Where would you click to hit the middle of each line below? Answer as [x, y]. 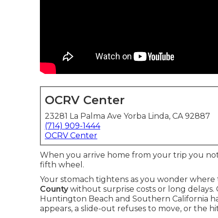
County [54, 189]
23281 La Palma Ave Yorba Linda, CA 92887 [127, 116]
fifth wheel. [62, 165]
